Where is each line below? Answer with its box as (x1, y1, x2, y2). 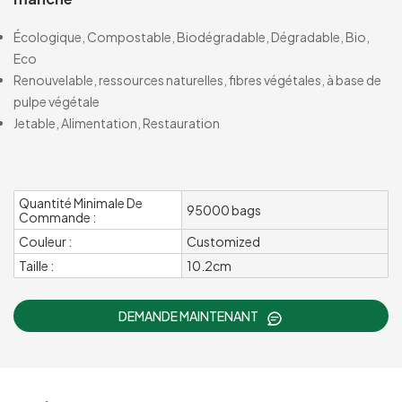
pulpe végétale (13, 92, 100, 109)
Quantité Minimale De (19, 194, 143, 211)
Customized (187, 232, 261, 249)
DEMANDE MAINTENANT (118, 307, 260, 324)
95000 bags (187, 201, 262, 218)
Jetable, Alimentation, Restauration (13, 114, 220, 131)
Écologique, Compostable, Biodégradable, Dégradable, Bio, (13, 28, 370, 45)
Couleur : (19, 232, 72, 249)
